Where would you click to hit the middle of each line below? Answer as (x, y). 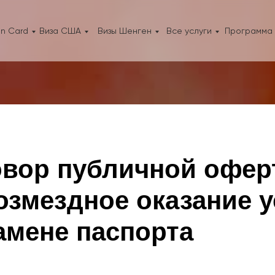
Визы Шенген (125, 31)
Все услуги (189, 31)
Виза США (60, 31)
